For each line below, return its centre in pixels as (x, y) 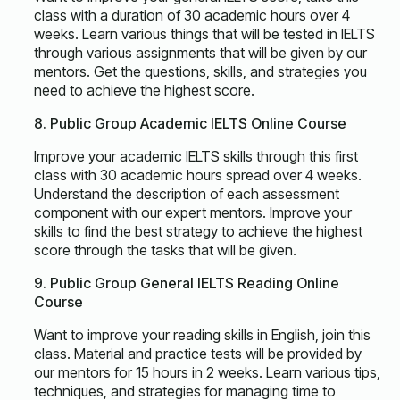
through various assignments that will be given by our (200, 53)
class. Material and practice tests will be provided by (198, 354)
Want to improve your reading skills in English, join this (202, 335)
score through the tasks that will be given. (165, 250)
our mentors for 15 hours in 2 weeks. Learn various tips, (207, 372)
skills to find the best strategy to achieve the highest (198, 231)
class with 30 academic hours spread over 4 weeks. (198, 175)
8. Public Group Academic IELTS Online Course (190, 123)
